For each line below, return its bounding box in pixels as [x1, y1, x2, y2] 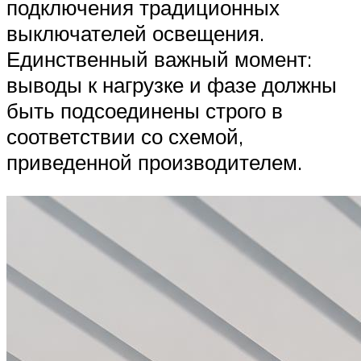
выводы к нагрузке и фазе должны [6, 72, 337, 98]
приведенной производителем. [6, 149, 302, 176]
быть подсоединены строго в [6, 98, 283, 124]
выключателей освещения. [6, 20, 264, 47]
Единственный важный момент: [6, 46, 312, 73]
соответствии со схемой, [6, 123, 243, 150]
